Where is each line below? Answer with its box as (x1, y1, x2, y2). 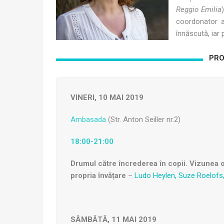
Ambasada (70, 115, 106, 124)
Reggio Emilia (176, 5, 221, 14)
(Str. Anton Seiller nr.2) (106, 115, 180, 124)
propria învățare (70, 171, 126, 180)
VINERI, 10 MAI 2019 (70, 93, 143, 102)
